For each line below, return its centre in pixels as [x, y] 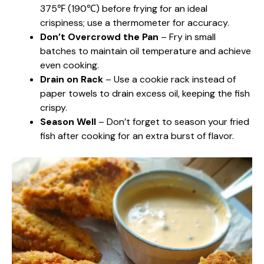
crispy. [54, 107]
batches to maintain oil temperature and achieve [146, 51]
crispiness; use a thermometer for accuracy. [135, 22]
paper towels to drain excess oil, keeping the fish [145, 93]
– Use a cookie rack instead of [169, 79]
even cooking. [70, 65]
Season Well [68, 121]
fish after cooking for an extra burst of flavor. [137, 136]
